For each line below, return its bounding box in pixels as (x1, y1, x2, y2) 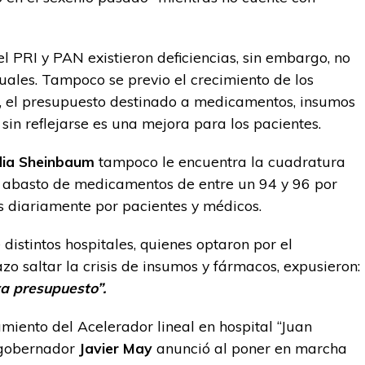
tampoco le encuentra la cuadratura (95, 152, 345, 170)
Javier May (79, 339, 152, 357)
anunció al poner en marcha (152, 339, 347, 357)
